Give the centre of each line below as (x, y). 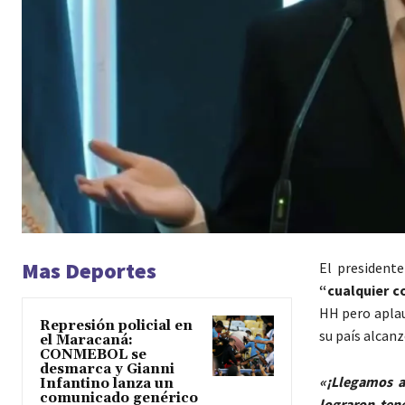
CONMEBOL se (93, 355)
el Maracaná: (86, 341)
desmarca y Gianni (107, 370)
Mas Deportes (89, 271)
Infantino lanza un (107, 384)
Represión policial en (116, 326)
